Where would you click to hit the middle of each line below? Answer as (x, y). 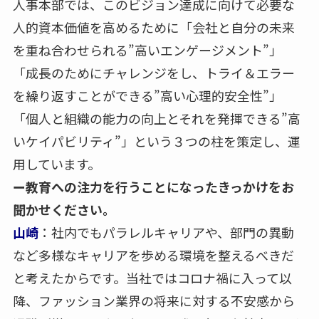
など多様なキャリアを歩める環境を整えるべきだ (153, 255)
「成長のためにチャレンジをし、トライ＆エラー (153, 72)
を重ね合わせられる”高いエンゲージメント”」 (147, 49)
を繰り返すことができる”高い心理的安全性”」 (147, 95)
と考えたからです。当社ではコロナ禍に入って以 (152, 277)
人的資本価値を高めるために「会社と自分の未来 (153, 27)
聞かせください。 (64, 209)
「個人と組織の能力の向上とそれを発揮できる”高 (156, 118)
